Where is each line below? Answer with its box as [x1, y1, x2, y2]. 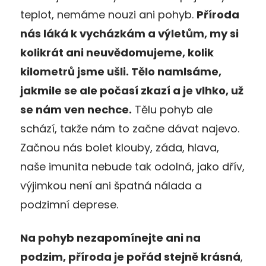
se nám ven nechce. [20, 102, 132, 118]
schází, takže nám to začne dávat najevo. [20, 121, 239, 137]
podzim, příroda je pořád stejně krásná [20, 249, 240, 265]
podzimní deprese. [20, 197, 118, 213]
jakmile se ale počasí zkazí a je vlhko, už [20, 83, 243, 99]
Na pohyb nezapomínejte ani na [20, 230, 201, 246]
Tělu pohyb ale [132, 102, 213, 118]
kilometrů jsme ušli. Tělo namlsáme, [20, 64, 221, 80]
